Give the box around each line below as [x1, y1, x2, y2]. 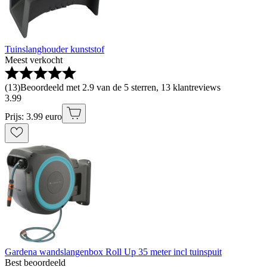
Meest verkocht [5, 55, 63, 66]
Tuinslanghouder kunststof [5, 44, 104, 55]
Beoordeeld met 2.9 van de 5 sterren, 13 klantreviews [20, 82, 221, 93]
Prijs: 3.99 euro [5, 111, 62, 122]
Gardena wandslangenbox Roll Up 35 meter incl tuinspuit [5, 247, 222, 257]
